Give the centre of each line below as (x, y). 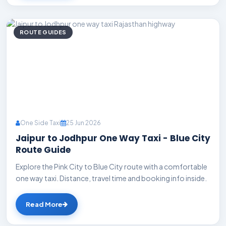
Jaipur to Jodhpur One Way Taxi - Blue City (113, 138)
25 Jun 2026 (83, 123)
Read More (44, 204)
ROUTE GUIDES (43, 32)
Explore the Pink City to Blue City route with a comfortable (111, 166)
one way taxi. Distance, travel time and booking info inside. (111, 178)
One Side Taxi (40, 123)
